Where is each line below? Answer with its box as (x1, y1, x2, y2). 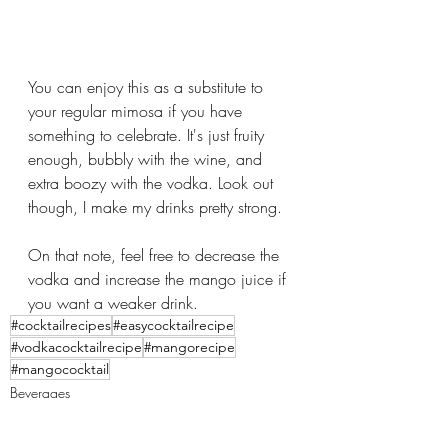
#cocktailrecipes (11, 315, 111, 334)
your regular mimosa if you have (28, 99, 247, 122)
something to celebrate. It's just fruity (28, 123, 269, 146)
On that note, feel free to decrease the (28, 243, 284, 266)
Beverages (10, 382, 70, 402)
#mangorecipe (144, 337, 235, 356)
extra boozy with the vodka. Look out (28, 171, 278, 194)
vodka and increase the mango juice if (28, 267, 291, 290)
